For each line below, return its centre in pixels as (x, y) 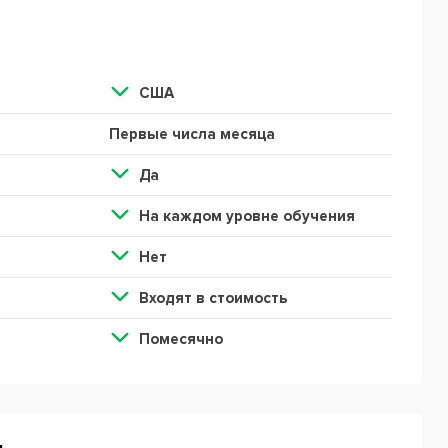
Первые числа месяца (191, 134)
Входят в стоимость (212, 298)
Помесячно (180, 339)
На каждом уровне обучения (246, 216)
